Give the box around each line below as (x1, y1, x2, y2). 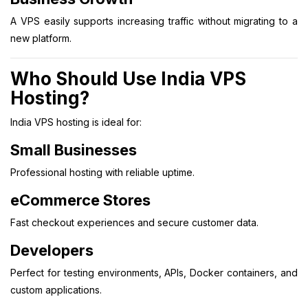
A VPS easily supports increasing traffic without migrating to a (10, 14, 298, 27)
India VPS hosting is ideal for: (10, 115, 142, 128)
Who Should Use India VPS (10, 67, 246, 89)
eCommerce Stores (10, 190, 151, 209)
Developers (10, 241, 93, 259)
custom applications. (10, 283, 102, 296)
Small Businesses (10, 140, 137, 159)
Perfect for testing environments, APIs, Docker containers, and (10, 266, 298, 278)
